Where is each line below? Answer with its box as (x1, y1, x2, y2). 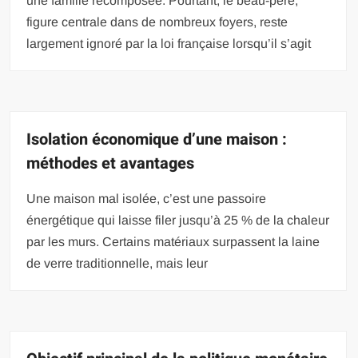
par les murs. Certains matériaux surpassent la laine (26, 235, 320, 249)
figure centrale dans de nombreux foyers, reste (26, 15, 288, 29)
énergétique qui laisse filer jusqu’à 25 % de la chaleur (26, 213, 330, 227)
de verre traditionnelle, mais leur (26, 257, 209, 270)
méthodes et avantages (26, 152, 195, 175)
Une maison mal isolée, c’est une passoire (26, 192, 267, 205)
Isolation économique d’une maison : (26, 128, 288, 151)
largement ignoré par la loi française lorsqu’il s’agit (26, 37, 312, 50)
